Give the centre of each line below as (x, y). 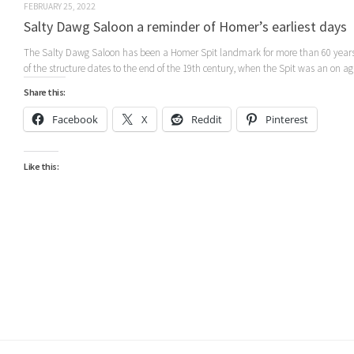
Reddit (207, 120)
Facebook (75, 120)
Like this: (41, 167)
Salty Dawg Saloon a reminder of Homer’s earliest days (185, 27)
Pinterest (287, 120)
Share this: (45, 92)
